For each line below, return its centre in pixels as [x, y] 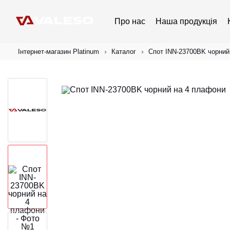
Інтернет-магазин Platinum [59, 52]
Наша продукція [186, 21]
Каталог [124, 52]
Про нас [130, 21]
